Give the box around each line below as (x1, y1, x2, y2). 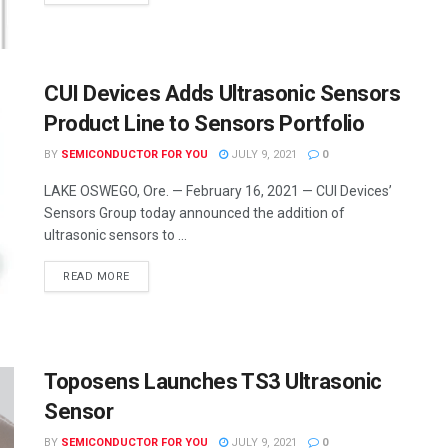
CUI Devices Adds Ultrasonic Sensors (44, 81, 401, 107)
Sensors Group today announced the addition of (44, 205, 345, 222)
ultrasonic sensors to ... (44, 227, 187, 244)
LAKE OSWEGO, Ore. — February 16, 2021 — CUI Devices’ (44, 183, 392, 200)
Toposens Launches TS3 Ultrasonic (44, 368, 382, 394)
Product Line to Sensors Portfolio (44, 111, 365, 137)
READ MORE (63, 270, 130, 284)
